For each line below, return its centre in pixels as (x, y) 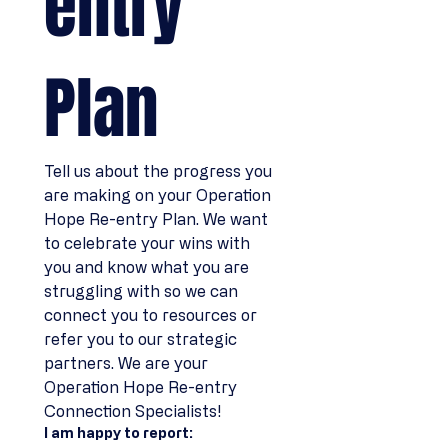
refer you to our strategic (140, 339)
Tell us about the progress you (158, 171)
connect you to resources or (150, 315)
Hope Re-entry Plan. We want (156, 219)
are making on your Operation (157, 195)
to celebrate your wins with (147, 243)
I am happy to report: (118, 432)
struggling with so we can (141, 291)
